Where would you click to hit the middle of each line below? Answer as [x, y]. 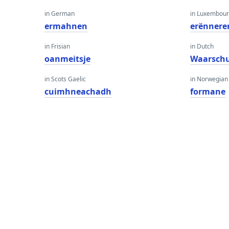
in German [60, 14]
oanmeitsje [67, 59]
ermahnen [66, 26]
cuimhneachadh [78, 91]
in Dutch [202, 46]
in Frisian [57, 46]
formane [208, 91]
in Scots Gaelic [65, 79]
